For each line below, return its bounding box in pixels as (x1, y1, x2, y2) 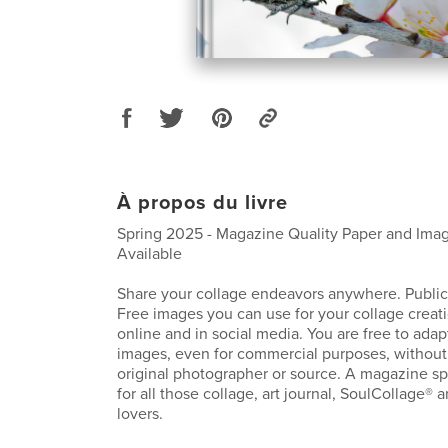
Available (117, 243, 182, 264)
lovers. (117, 403, 163, 424)
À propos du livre (117, 190, 288, 215)
